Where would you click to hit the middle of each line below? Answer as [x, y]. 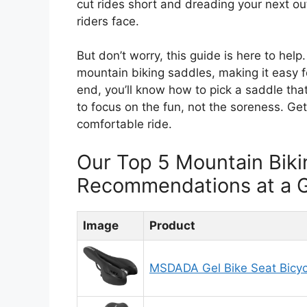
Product [172, 225]
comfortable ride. [124, 124]
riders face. [108, 21]
